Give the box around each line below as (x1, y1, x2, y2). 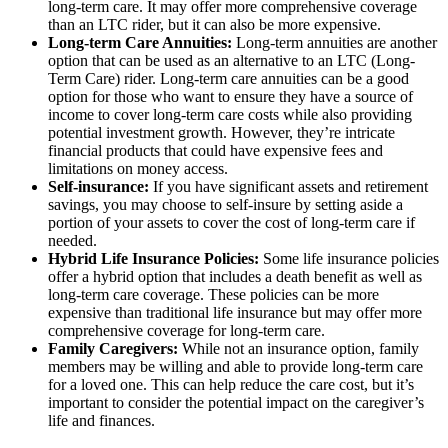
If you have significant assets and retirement (153, 177, 428, 195)
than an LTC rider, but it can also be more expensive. (48, 15, 381, 33)
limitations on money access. (48, 159, 228, 177)
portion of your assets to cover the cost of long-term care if (48, 213, 415, 231)
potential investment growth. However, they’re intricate (48, 123, 395, 141)
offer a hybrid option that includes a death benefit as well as (48, 267, 422, 285)
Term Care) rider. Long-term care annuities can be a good (48, 69, 409, 87)
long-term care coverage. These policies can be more (48, 285, 379, 303)
